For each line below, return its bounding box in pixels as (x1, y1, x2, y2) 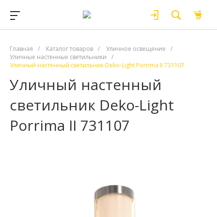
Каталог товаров (46, 45, 93, 53)
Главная (10, 45, 33, 53)
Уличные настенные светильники (10, 53, 107, 61)
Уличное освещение (106, 45, 166, 53)
